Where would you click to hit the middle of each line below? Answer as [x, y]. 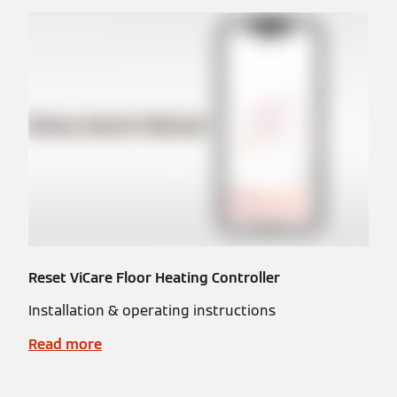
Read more [65, 344]
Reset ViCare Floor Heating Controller [154, 278]
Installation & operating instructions [152, 311]
